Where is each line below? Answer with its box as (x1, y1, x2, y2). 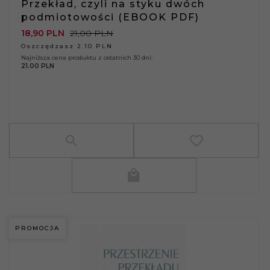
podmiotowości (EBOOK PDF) (21, 11, 199, 23)
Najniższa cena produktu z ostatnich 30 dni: (21, 53, 152, 61)
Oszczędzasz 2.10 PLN (21, 42, 113, 50)
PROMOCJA (15, 224, 60, 232)
